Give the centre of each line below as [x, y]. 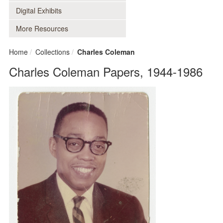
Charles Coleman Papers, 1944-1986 [106, 71]
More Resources [42, 28]
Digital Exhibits [39, 10]
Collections [53, 52]
